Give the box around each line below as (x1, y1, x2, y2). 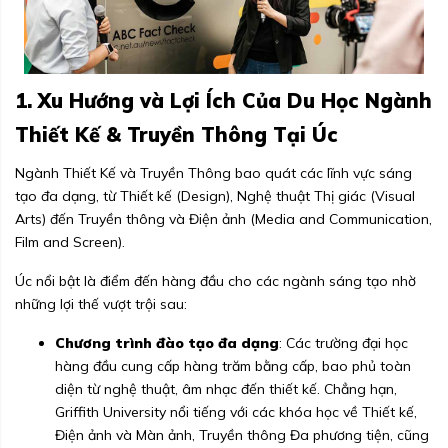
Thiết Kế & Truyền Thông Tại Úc (15, 122, 338, 148)
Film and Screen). (15, 233, 125, 252)
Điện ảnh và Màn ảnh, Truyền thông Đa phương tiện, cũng (55, 426, 429, 445)
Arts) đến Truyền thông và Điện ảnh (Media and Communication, (15, 210, 432, 229)
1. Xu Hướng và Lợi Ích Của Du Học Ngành (15, 88, 432, 114)
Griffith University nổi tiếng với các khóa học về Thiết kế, (55, 403, 417, 422)
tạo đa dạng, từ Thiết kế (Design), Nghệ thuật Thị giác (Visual (15, 187, 415, 206)
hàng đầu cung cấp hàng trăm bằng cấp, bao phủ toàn (55, 357, 411, 376)
